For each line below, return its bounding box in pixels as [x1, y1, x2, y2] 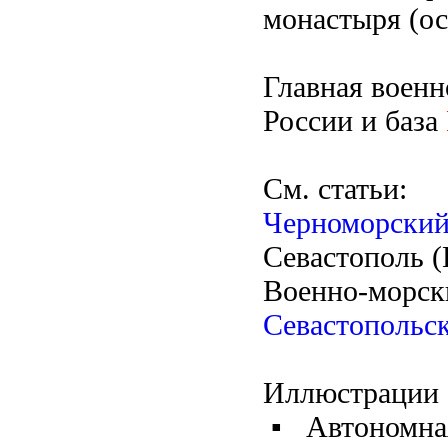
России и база [263, 104, 446, 137]
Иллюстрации [263, 376, 439, 409]
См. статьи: [263, 172, 407, 205]
